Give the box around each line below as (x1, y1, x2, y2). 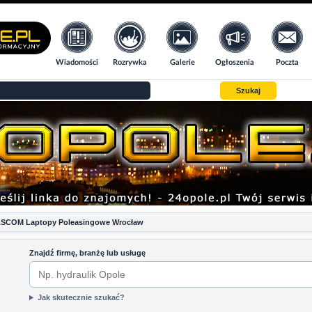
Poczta (276, 58, 299, 66)
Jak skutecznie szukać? (37, 293, 125, 302)
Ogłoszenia (215, 58, 255, 66)
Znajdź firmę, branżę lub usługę (29, 249, 146, 257)
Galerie (169, 58, 195, 66)
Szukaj (236, 86, 260, 95)
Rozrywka (112, 58, 147, 66)
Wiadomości (56, 58, 99, 66)
